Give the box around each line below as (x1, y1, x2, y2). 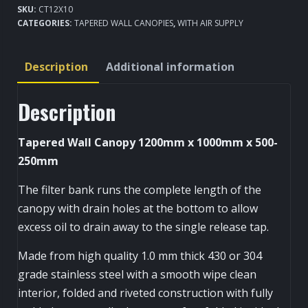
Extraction (16, 29, 74, 45)
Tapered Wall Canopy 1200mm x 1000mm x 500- (18, 134, 278, 150)
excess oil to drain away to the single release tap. (18, 219, 269, 234)
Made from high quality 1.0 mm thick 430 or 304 (18, 247, 262, 263)
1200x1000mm (16, 66, 94, 82)
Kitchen (16, 10, 58, 26)
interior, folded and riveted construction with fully (18, 285, 273, 300)
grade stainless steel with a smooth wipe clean (18, 266, 256, 282)
